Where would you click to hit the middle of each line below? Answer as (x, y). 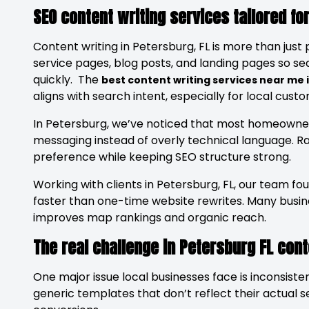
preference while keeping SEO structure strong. (162, 157)
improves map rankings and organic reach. (150, 218)
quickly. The (67, 80)
